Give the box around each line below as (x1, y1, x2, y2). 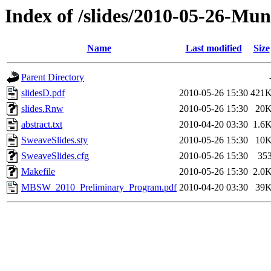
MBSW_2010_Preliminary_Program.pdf (21, 182, 177, 193)
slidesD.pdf (21, 88, 65, 99)
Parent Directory (21, 72, 84, 83)
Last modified (185, 43, 242, 54)
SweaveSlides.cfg (21, 151, 89, 162)
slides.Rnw (21, 103, 64, 114)
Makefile (21, 166, 55, 177)
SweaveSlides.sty (21, 135, 88, 146)
